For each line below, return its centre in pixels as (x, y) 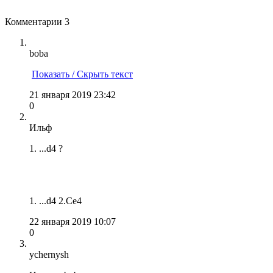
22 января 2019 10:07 (73, 221)
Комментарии (35, 21)
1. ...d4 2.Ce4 (55, 200)
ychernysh (49, 254)
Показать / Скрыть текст (82, 74)
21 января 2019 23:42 (73, 94)
